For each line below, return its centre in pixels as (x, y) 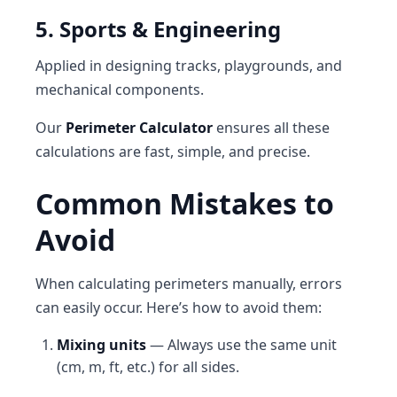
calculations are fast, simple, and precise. (173, 152)
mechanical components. (120, 90)
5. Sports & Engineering (158, 29)
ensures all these (271, 128)
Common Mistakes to (185, 203)
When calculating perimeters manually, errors (189, 284)
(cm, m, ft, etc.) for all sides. (148, 367)
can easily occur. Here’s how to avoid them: (179, 307)
